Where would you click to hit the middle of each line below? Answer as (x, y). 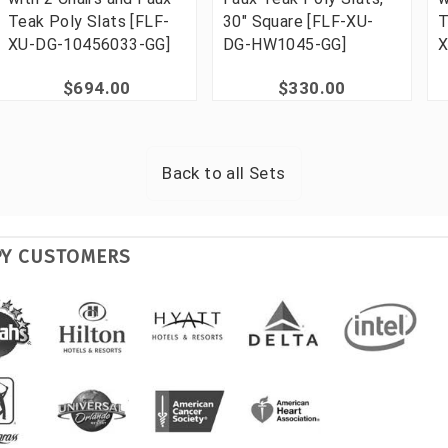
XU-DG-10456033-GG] (89, 44)
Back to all (206, 172)
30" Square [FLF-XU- (298, 21)
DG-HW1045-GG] (285, 44)
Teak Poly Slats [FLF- (89, 21)
